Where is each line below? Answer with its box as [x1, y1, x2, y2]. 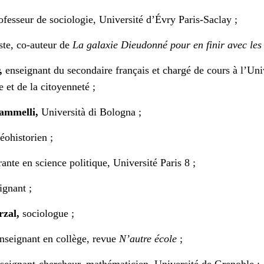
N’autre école [119, 233, 177, 245]
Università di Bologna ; [41, 106, 141, 118]
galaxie [87, 39, 118, 51]
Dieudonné [121, 39, 167, 51]
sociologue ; [19, 207, 74, 220]
